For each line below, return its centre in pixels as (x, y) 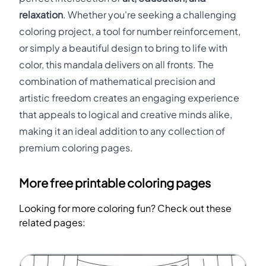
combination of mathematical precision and (117, 81)
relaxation (41, 15)
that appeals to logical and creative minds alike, (126, 114)
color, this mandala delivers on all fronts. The (116, 64)
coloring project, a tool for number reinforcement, (130, 31)
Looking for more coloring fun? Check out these (125, 208)
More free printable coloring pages (115, 183)
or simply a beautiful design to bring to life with (123, 48)
